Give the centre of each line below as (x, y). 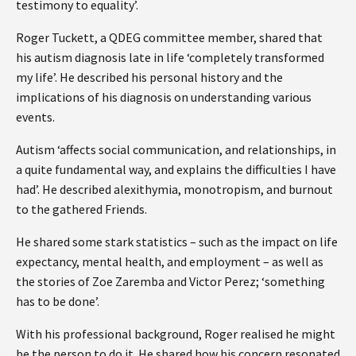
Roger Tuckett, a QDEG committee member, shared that (169, 37)
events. (37, 116)
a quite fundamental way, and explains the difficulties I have (176, 169)
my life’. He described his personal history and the (149, 77)
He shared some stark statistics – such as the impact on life (177, 241)
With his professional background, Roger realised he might (176, 333)
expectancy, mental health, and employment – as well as (170, 261)
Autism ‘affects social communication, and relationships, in (176, 149)
